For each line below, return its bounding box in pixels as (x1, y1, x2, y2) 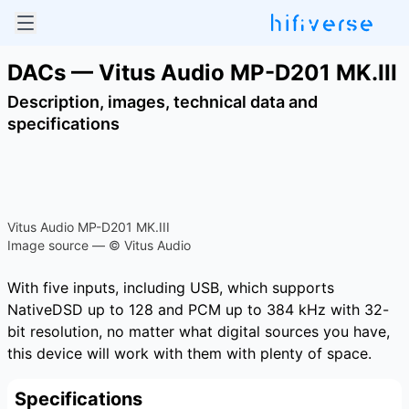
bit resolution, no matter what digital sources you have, (7, 322, 390, 341)
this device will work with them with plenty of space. (7, 344, 372, 362)
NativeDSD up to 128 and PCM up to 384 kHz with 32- (7, 300, 389, 319)
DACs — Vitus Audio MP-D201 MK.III (7, 59, 397, 86)
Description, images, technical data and (7, 92, 318, 111)
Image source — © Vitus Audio (7, 237, 191, 253)
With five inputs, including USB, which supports (7, 278, 334, 297)
